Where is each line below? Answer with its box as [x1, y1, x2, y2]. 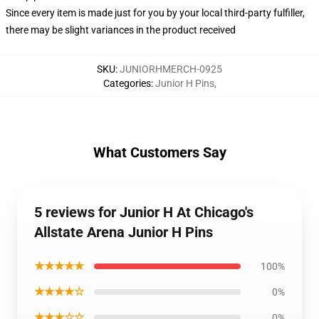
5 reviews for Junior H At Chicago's [34, 204, 253, 221]
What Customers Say [93, 144, 226, 161]
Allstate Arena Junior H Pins [34, 224, 213, 241]
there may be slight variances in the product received [6, 24, 236, 36]
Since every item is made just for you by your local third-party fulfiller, [6, 7, 305, 19]
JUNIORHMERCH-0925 [120, 63, 222, 75]
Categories [103, 78, 151, 89]
